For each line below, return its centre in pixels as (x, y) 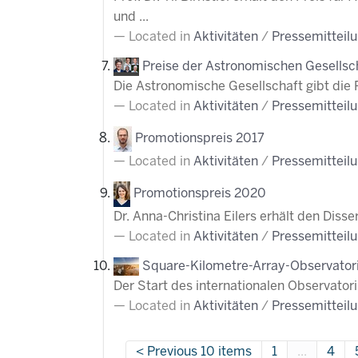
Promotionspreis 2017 (200, 139)
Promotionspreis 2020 (200, 194)
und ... (131, 17)
